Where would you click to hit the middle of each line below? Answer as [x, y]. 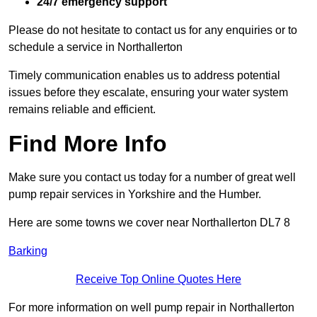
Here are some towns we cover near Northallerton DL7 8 [149, 223]
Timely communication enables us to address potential [144, 76]
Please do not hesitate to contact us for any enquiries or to [153, 30]
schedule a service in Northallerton [96, 47]
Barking [28, 251]
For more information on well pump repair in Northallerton [151, 308]
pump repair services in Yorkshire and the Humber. [135, 195]
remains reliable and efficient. [82, 110]
